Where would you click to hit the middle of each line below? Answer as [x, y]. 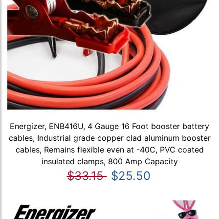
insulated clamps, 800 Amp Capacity [109, 162]
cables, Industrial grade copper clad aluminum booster [109, 138]
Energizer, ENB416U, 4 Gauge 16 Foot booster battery [109, 126]
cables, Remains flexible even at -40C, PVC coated [109, 150]
